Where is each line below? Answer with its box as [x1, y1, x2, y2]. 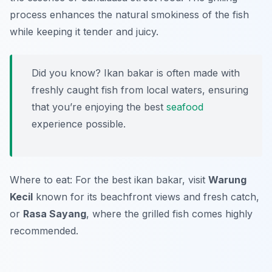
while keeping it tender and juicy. [10, 25, 158, 38]
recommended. [10, 225, 78, 237]
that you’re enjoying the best [32, 101, 166, 114]
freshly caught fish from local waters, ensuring [32, 84, 248, 97]
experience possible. [32, 118, 126, 131]
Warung [208, 174, 246, 186]
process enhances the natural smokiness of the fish [10, 8, 249, 21]
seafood [166, 101, 203, 114]
